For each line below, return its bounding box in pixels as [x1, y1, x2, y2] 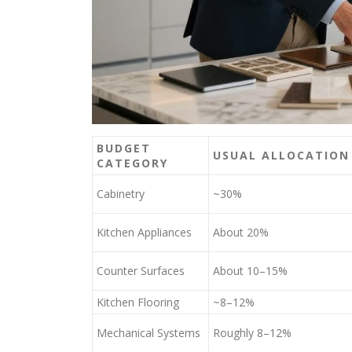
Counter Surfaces [97, 263, 185, 278]
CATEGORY [97, 156, 168, 170]
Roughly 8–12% [213, 325, 291, 340]
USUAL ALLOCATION [213, 148, 350, 163]
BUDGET [97, 141, 151, 156]
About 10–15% [213, 263, 288, 278]
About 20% [213, 225, 269, 240]
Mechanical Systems [97, 325, 200, 340]
